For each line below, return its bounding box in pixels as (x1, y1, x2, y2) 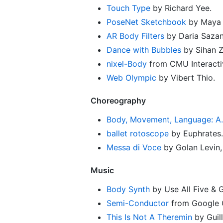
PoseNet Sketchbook (107, 16, 186, 27)
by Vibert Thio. (156, 72, 215, 83)
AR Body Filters (107, 30, 164, 41)
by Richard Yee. (150, 2, 212, 13)
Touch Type (107, 2, 150, 13)
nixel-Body (107, 58, 147, 69)
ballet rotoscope (107, 128, 169, 138)
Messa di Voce (107, 142, 161, 152)
